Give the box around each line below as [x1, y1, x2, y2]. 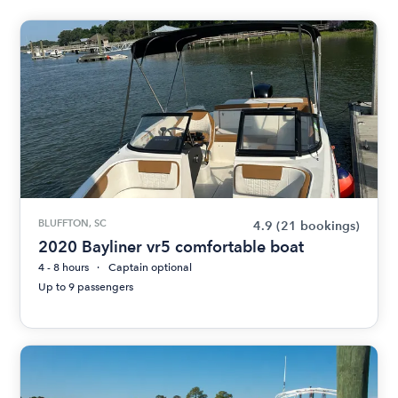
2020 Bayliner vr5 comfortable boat [38, 237, 305, 256]
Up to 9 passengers [38, 281, 134, 293]
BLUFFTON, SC [38, 217, 107, 229]
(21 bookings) [275, 219, 360, 234]
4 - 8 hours [38, 261, 90, 274]
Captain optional [108, 261, 193, 274]
